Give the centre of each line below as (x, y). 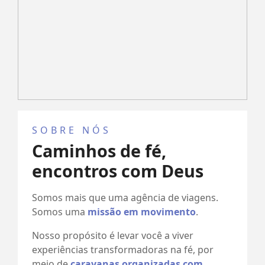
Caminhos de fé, (99, 150)
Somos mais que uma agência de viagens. (125, 197)
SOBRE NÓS (72, 130)
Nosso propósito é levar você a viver (113, 235)
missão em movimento (142, 211)
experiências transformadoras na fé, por (123, 249)
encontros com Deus (118, 170)
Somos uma (60, 211)
